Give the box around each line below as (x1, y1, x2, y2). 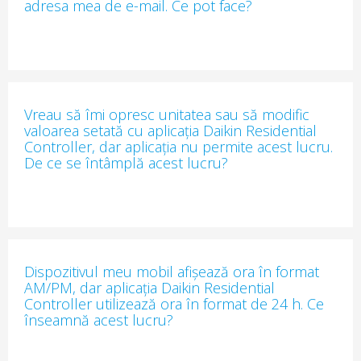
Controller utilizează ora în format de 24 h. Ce (24, 294, 324, 313)
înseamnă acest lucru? (24, 310, 173, 330)
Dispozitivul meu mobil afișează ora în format (24, 262, 319, 281)
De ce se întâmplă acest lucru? (24, 153, 228, 172)
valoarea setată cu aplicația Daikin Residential (24, 121, 317, 140)
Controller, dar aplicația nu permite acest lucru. (24, 137, 333, 156)
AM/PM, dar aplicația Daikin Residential (24, 278, 275, 297)
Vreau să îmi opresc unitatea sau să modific (24, 105, 309, 124)
